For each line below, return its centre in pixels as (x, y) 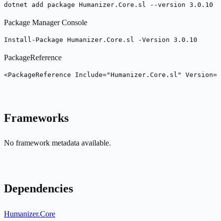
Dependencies (38, 189)
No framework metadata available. (57, 143)
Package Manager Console (46, 22)
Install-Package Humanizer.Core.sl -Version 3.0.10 (101, 39)
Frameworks (36, 118)
